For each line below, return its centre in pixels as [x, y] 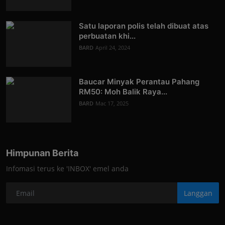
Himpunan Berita [42, 153]
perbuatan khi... [107, 36]
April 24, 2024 [113, 48]
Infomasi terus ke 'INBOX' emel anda [67, 169]
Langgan [198, 193]
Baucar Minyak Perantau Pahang [139, 82]
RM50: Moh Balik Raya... [123, 92]
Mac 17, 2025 [112, 103]
